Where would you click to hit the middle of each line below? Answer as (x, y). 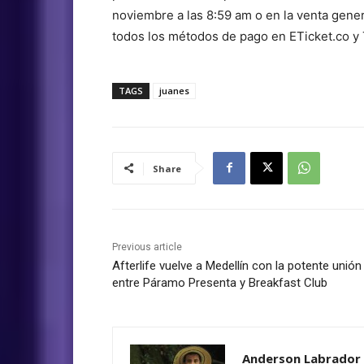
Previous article (147, 247)
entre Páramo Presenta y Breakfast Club (220, 282)
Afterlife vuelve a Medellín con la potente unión (237, 265)
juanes (174, 90)
